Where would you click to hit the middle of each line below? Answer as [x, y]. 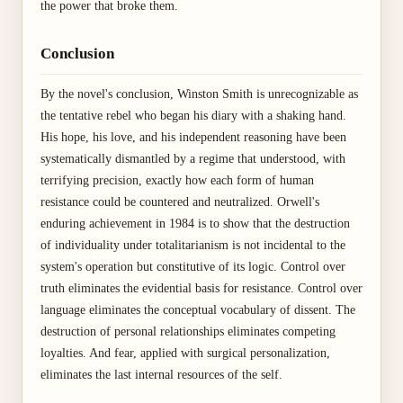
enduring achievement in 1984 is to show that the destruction [195, 224]
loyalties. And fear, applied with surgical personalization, [185, 353]
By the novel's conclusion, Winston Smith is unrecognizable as [199, 94]
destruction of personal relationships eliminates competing [188, 331]
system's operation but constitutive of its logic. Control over [193, 267]
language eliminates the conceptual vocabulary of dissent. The [198, 310]
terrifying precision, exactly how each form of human [177, 180]
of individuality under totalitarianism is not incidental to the [193, 245]
